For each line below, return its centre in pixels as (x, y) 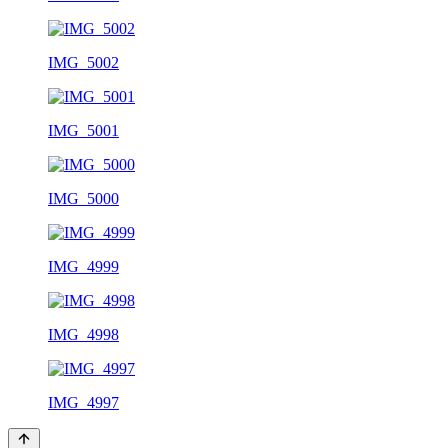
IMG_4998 (83, 334)
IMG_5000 (83, 198)
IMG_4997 (83, 402)
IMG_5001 (83, 130)
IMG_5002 (83, 62)
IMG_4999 (83, 266)
